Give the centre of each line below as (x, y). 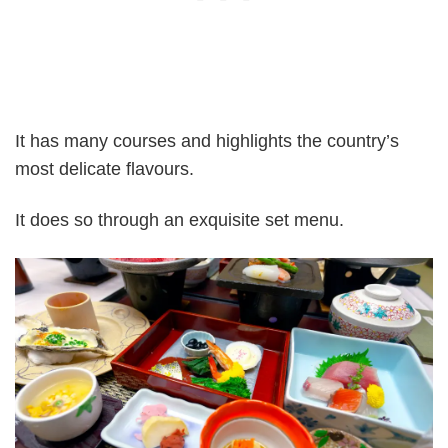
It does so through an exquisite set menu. (179, 220)
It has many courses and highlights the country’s (207, 140)
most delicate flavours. (104, 168)
